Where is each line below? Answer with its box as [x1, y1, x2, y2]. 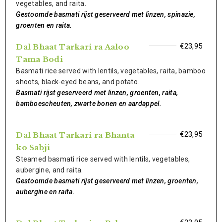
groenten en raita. [16, 21, 72, 29]
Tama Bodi [16, 55, 63, 64]
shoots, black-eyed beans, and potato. [16, 78, 140, 86]
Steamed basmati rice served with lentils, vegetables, [16, 155, 190, 163]
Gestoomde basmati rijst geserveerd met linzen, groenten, [16, 177, 199, 185]
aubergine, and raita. [16, 166, 83, 174]
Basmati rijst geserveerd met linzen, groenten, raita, [16, 89, 178, 97]
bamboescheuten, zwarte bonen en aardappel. [16, 100, 162, 108]
